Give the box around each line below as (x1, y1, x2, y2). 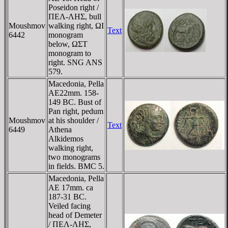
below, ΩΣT (48, 39, 88, 48)
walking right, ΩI (48, 21, 104, 30)
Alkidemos (48, 134, 83, 143)
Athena (48, 125, 72, 134)
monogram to (48, 48, 91, 58)
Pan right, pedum (48, 106, 103, 116)
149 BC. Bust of (48, 97, 101, 106)
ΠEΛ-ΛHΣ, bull (48, 12, 101, 21)
